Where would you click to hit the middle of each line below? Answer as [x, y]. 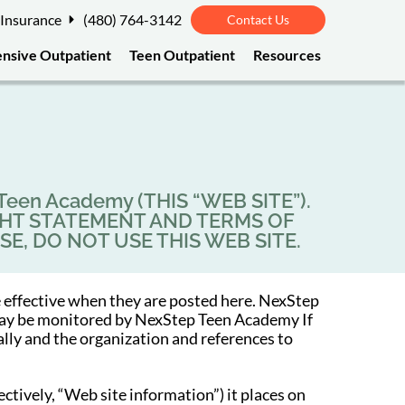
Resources [287, 55]
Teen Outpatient [182, 55]
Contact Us [258, 19]
